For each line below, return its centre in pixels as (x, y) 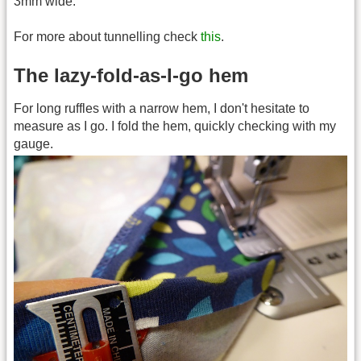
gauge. (33, 143)
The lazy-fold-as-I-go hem (131, 75)
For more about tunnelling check (107, 37)
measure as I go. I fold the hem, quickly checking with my (175, 126)
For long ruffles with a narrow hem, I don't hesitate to (162, 108)
